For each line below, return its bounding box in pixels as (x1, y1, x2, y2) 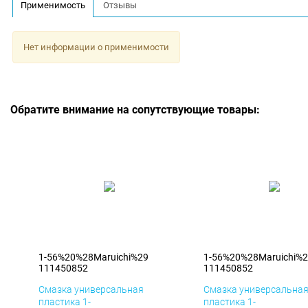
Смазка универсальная (38, 284, 144, 296)
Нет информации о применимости (23, 41, 169, 52)
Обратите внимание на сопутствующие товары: (10, 103, 260, 117)
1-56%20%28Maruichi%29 (38, 252, 148, 263)
